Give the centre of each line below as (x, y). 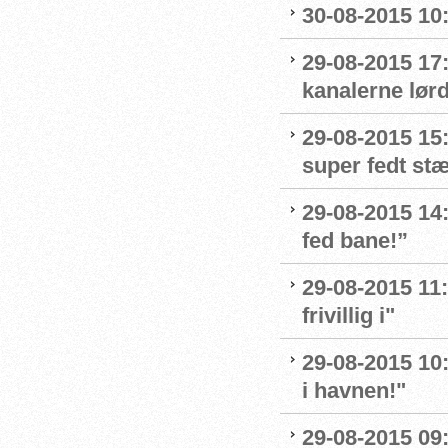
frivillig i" (348, 315)
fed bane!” (355, 240)
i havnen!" (354, 390)
